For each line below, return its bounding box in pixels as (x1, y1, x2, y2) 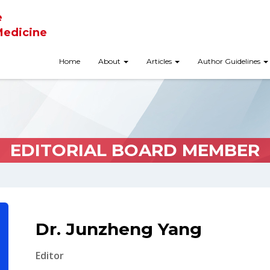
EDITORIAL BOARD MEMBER (10, 140, 260, 160)
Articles (146, 57, 174, 66)
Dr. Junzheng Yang (36, 219, 202, 239)
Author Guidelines (198, 57, 262, 66)
